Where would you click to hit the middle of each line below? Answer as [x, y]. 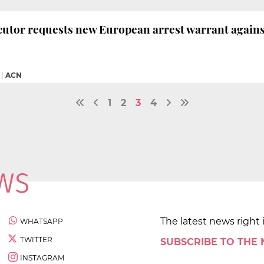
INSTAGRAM [42, 258]
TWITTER [36, 239]
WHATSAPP [42, 221]
